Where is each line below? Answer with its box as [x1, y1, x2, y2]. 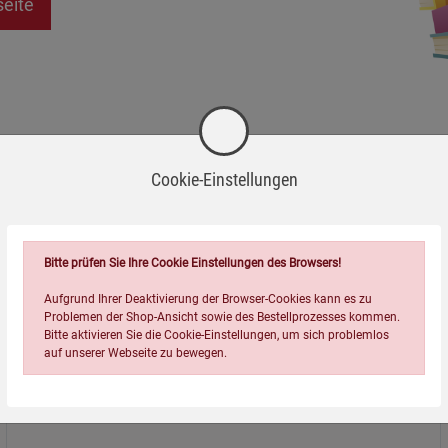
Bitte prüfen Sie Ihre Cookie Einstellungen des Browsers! [44, 255, 341, 270]
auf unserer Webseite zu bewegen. [44, 345, 227, 360]
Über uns [55, 405, 118, 427]
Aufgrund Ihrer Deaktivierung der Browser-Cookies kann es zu [44, 291, 372, 306]
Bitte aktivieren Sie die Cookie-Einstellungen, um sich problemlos [44, 327, 389, 342]
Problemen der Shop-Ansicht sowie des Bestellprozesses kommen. [44, 309, 400, 324]
